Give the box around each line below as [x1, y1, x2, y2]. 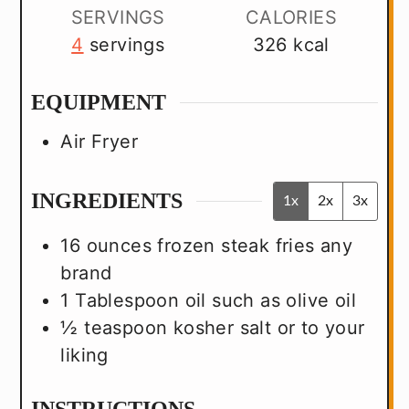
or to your [277, 317, 365, 340]
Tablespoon [75, 289, 180, 312]
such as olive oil [212, 289, 357, 312]
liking [60, 344, 109, 367]
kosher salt [173, 317, 272, 340]
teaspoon [84, 317, 168, 340]
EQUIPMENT [31, 90, 167, 115]
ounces [86, 235, 152, 257]
